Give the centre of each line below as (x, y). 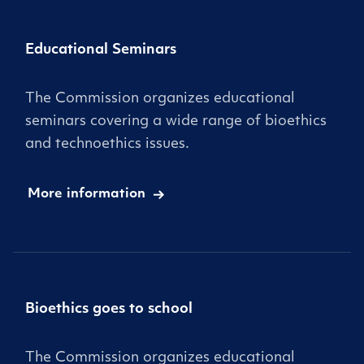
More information (87, 194)
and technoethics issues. (107, 144)
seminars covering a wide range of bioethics (176, 121)
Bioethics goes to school (109, 309)
